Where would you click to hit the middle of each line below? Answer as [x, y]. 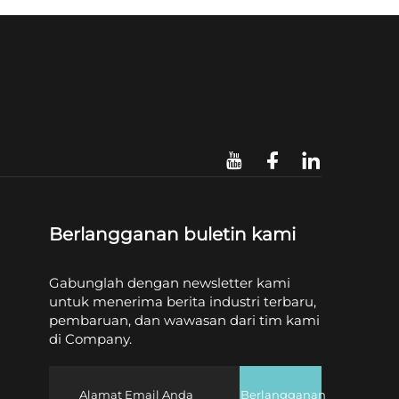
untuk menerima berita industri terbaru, [183, 302]
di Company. [91, 339]
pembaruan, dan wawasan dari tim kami [185, 321]
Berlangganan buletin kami [173, 235]
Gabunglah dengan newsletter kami [170, 283]
